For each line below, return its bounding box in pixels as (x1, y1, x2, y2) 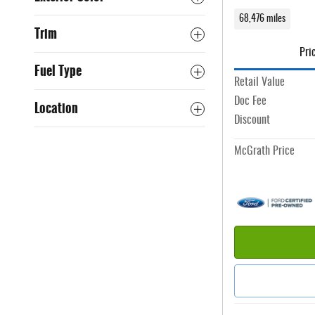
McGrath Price (234, 146, 295, 157)
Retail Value (234, 77, 285, 89)
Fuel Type (34, 61, 82, 81)
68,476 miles (238, 13, 285, 24)
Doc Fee (234, 96, 266, 108)
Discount (234, 115, 270, 127)
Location (34, 98, 78, 118)
